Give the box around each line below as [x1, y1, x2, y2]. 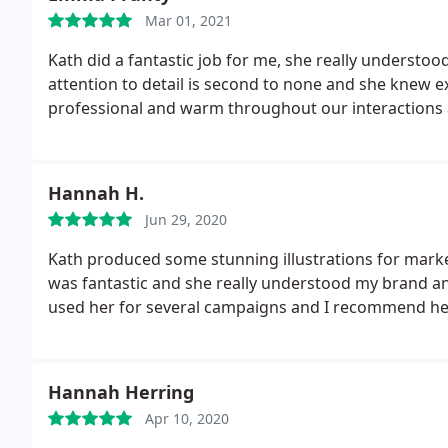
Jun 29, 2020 [145, 210, 227, 229]
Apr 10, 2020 [145, 409, 229, 428]
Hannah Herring [48, 380, 194, 404]
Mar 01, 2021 [145, 11, 232, 30]
